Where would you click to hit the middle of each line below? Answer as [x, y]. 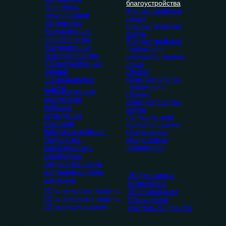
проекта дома [67, 39]
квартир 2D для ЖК [159, 208]
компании [59, 180]
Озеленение [147, 132]
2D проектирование [75, 207]
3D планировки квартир [82, 190]
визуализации [67, 15]
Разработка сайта [72, 164]
